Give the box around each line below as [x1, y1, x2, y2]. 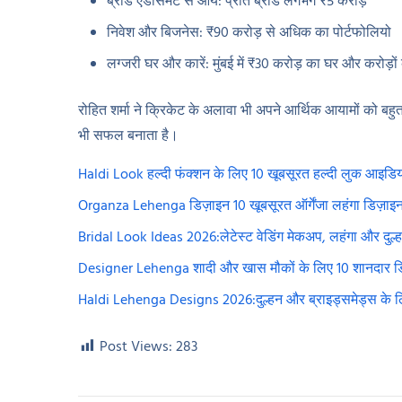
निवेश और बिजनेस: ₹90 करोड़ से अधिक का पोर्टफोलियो [107, 22, 391, 46]
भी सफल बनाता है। [78, 125, 179, 149]
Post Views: [100, 336, 172, 360]
